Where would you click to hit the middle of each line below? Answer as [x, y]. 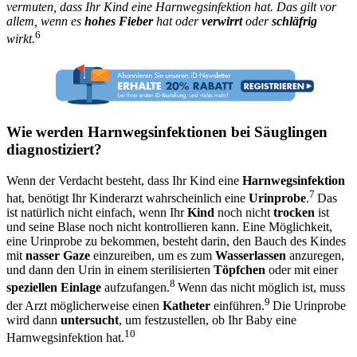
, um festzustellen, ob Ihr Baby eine [208, 320]
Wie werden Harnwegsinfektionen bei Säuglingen [167, 132]
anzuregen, [315, 256]
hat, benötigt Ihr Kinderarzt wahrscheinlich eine [127, 198]
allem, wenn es [45, 22]
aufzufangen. [135, 288]
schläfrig [294, 22]
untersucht [90, 320]
